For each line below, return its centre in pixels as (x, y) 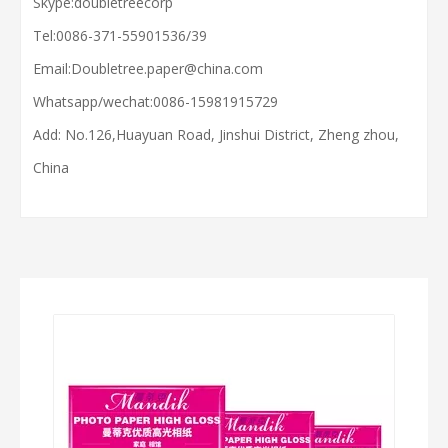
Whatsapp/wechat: (93, 101)
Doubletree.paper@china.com (167, 68)
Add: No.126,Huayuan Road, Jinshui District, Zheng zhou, (216, 134)
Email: (52, 68)
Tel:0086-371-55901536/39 (120, 35)
